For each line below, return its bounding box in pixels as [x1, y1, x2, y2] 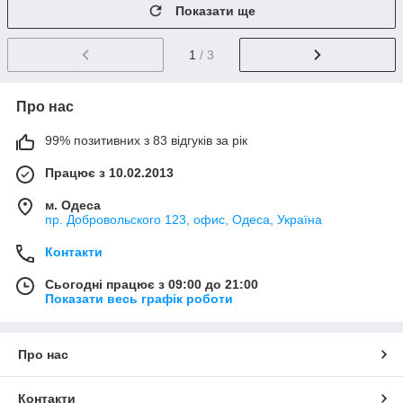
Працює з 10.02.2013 [45, 166, 174, 181]
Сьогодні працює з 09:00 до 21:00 [45, 277, 258, 292]
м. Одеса [45, 198, 101, 213]
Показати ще [175, 4, 255, 19]
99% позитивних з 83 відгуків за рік [45, 133, 247, 148]
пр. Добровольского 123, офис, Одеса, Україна [45, 212, 322, 228]
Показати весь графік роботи [45, 291, 233, 307]
